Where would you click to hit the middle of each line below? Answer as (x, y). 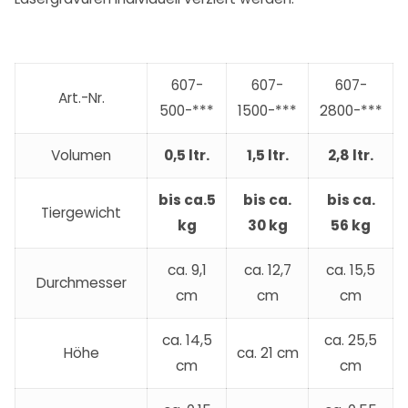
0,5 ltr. (187, 156)
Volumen (81, 156)
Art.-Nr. (81, 98)
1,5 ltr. (267, 156)
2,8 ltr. (351, 156)
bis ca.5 (187, 200)
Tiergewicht (81, 213)
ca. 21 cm (267, 353)
